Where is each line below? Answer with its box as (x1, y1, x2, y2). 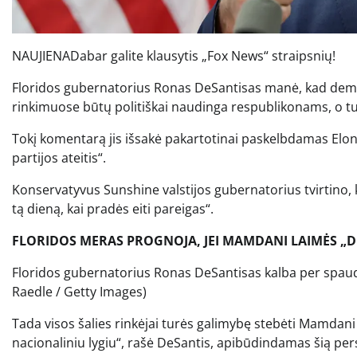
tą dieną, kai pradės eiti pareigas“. (12, 200, 214, 218)
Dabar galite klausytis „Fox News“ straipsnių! (70, 47, 335, 65)
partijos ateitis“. (12, 149, 106, 167)
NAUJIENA (12, 47, 70, 65)
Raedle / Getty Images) (12, 283, 147, 301)
